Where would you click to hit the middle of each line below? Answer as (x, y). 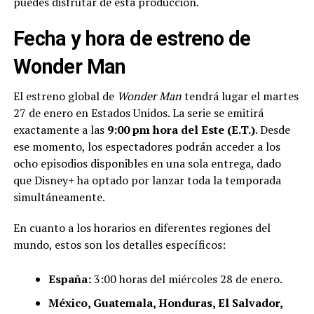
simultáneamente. (59, 197)
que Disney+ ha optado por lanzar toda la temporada (147, 180)
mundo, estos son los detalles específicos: (119, 245)
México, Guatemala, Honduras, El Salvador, (165, 303)
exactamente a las (60, 130)
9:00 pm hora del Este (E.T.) (181, 130)
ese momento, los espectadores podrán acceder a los (146, 147)
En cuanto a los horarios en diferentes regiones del (142, 228)
